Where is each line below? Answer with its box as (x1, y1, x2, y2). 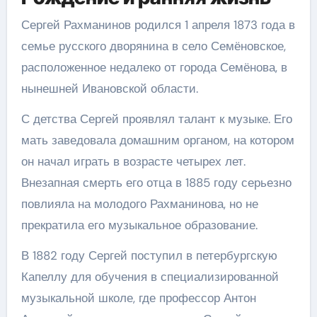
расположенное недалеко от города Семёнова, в (21, 59, 287, 75)
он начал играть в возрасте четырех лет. (21, 154, 246, 169)
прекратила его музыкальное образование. (21, 217, 258, 233)
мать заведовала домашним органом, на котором (21, 132, 294, 148)
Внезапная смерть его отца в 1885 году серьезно (21, 175, 292, 190)
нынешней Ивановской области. (21, 81, 198, 96)
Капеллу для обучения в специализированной (21, 269, 279, 284)
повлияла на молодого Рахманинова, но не (21, 196, 258, 212)
